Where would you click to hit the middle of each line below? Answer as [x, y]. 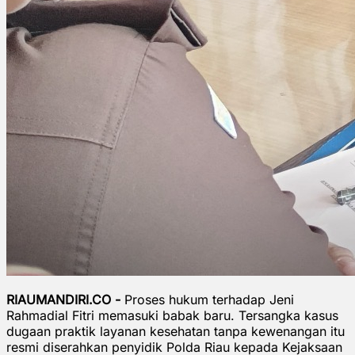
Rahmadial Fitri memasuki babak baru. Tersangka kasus [172, 315]
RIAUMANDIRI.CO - [65, 299]
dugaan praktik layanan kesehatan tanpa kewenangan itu [176, 331]
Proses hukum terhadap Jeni [209, 299]
